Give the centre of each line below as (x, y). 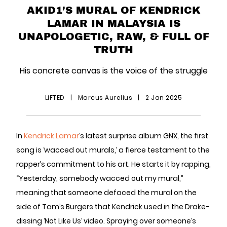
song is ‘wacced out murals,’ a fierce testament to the (113, 150)
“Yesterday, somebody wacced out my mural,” (100, 178)
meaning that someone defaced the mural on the (106, 193)
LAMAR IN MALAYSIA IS (113, 23)
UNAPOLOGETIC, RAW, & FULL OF (113, 36)
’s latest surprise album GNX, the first (144, 136)
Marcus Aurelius (105, 98)
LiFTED (56, 98)
